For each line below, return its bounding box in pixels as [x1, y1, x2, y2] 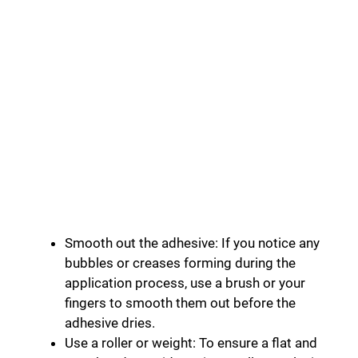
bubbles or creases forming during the [65, 255, 296, 272]
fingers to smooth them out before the [65, 295, 296, 312]
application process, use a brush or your [65, 275, 305, 292]
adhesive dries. [65, 315, 155, 332]
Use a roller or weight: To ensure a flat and [65, 335, 317, 352]
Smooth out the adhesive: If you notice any [65, 235, 320, 252]
